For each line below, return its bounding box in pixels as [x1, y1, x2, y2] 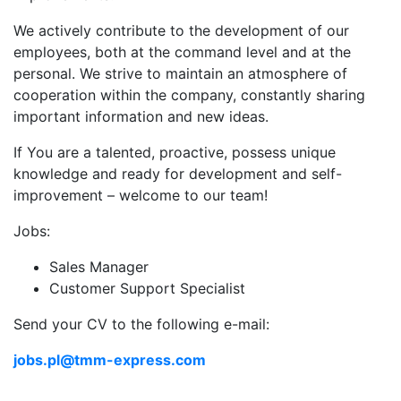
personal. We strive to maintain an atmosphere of [13, 64, 347, 82]
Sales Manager [49, 257, 149, 276]
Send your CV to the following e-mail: [13, 314, 269, 333]
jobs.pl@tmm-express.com [13, 350, 206, 369]
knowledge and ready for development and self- [13, 164, 342, 183]
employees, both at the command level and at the [13, 42, 351, 61]
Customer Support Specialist [49, 278, 245, 297]
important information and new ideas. [13, 107, 269, 125]
